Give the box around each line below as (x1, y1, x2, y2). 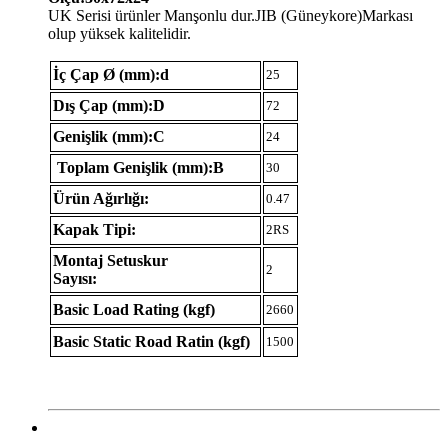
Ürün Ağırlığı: (53, 189, 149, 207)
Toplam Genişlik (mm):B (53, 158, 224, 176)
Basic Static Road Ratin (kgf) (53, 332, 250, 350)
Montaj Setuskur (53, 251, 168, 269)
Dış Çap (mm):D (53, 96, 165, 114)
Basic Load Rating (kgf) (53, 300, 215, 318)
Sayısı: (53, 269, 97, 287)
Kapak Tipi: (53, 220, 136, 238)
